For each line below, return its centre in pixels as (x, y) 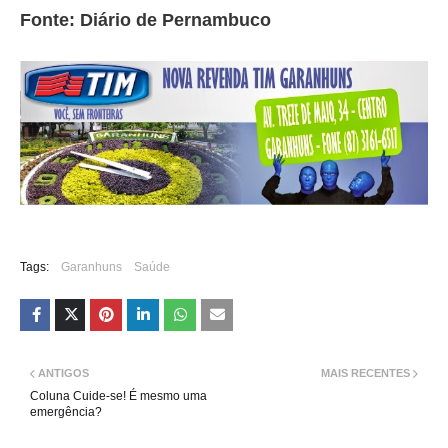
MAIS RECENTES (365, 373)
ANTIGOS (63, 373)
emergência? (66, 412)
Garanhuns (91, 267)
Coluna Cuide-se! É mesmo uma (118, 396)
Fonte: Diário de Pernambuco (145, 19)
